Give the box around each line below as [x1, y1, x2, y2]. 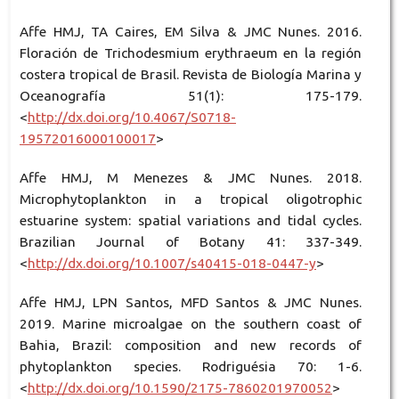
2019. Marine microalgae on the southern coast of [19, 315, 362, 331]
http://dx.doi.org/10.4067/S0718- [27, 109, 236, 125]
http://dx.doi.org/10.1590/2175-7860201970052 [27, 379, 332, 395]
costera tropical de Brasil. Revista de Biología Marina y [19, 66, 362, 82]
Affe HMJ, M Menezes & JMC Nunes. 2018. [19, 169, 362, 185]
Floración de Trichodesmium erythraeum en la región [19, 45, 362, 61]
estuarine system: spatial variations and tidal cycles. [19, 212, 362, 228]
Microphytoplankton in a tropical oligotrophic [19, 191, 362, 207]
